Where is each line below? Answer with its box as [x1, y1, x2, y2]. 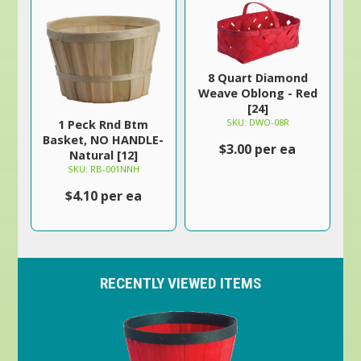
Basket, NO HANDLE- [43, 132, 164, 147]
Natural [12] [68, 147, 138, 163]
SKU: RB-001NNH [67, 163, 139, 175]
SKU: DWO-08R [226, 115, 289, 128]
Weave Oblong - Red [197, 85, 317, 101]
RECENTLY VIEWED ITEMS [100, 274, 261, 293]
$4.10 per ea [64, 187, 142, 205]
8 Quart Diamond [207, 69, 308, 85]
